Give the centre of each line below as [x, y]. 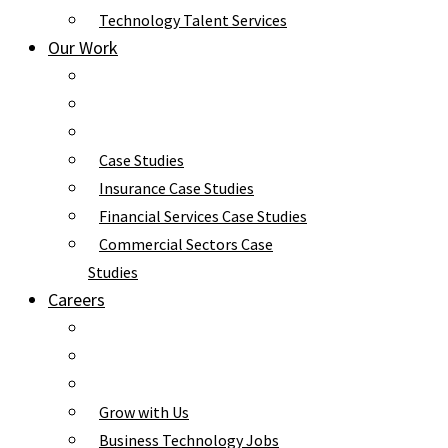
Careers [76, 299]
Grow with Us [144, 412]
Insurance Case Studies [176, 188]
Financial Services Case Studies [203, 216]
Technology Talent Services [193, 20]
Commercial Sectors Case [186, 244]
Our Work [83, 47]
